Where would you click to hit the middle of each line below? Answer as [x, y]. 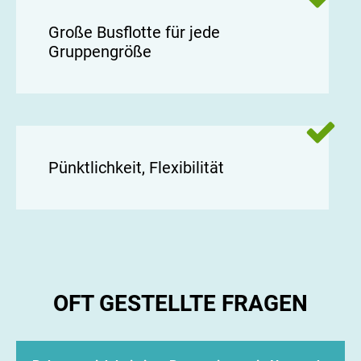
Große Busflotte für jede [134, 33]
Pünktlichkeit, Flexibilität [136, 168]
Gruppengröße [100, 52]
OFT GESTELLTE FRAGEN [180, 304]
